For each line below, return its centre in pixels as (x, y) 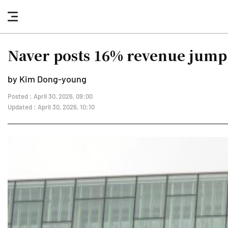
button (25, 34)
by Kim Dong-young (47, 79)
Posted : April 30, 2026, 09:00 (50, 96)
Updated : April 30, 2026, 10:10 (51, 107)
